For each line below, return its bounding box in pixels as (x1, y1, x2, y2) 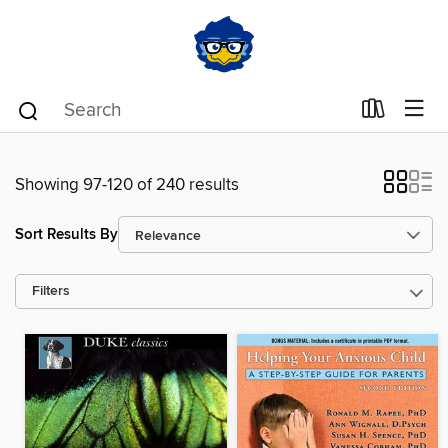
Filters (32, 283, 70, 300)
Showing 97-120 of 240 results (15, 174, 239, 196)
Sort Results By (15, 224, 118, 244)
